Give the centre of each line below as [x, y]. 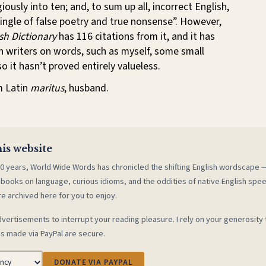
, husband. [86, 88]
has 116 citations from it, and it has [136, 36]
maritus [47, 88]
